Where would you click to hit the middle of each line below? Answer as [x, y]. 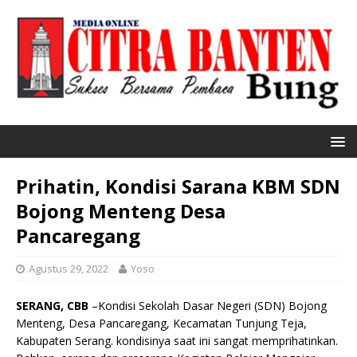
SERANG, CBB [52, 306]
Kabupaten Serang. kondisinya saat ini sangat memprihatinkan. [177, 341]
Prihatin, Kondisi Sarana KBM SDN [178, 186]
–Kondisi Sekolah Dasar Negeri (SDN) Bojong [208, 306]
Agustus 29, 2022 [69, 269]
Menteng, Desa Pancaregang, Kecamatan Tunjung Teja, [161, 324]
